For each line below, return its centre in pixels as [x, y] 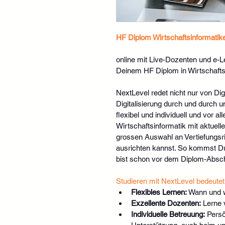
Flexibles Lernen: [159, 192]
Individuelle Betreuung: [168, 214]
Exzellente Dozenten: [166, 203]
